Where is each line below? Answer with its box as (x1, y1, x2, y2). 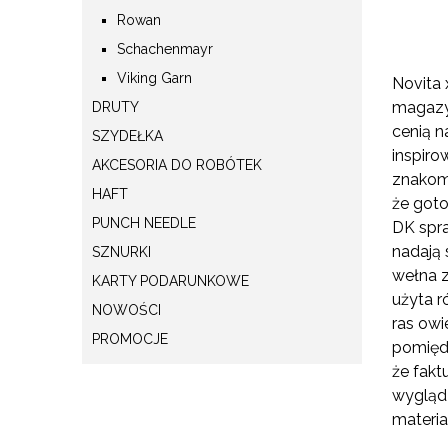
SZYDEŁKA (92, 127, 163, 144)
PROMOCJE (92, 330, 168, 347)
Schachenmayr (117, 40, 213, 57)
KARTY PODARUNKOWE (92, 272, 249, 289)
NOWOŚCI (92, 301, 161, 318)
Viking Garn (117, 69, 192, 86)
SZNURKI (92, 243, 151, 260)
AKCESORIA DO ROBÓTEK (92, 156, 262, 173)
